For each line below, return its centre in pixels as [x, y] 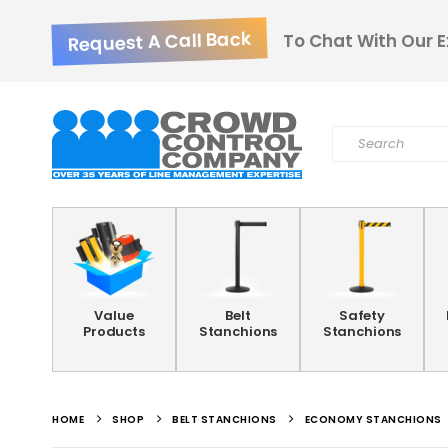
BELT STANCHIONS [224, 419]
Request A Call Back [159, 41]
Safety [362, 315]
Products [114, 331]
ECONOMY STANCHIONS [373, 419]
